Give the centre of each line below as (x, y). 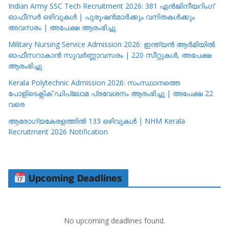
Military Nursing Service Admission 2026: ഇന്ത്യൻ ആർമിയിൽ (112, 44)
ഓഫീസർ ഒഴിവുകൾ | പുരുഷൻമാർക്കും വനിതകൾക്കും (101, 16)
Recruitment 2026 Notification (58, 131)
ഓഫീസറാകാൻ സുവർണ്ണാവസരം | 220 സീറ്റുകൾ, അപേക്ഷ (110, 55)
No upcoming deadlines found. (114, 220)
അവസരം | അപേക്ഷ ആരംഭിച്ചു (62, 27)
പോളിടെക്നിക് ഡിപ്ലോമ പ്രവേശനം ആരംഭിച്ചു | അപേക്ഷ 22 (111, 93)
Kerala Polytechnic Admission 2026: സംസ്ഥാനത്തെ (94, 82)
